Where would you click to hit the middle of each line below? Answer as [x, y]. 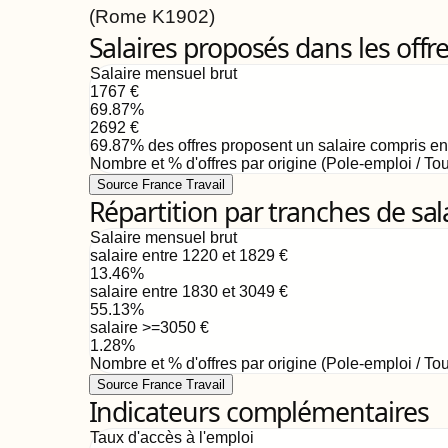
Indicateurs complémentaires [258, 411]
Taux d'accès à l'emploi [171, 437]
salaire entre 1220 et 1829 [182, 255]
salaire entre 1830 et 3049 [182, 291]
